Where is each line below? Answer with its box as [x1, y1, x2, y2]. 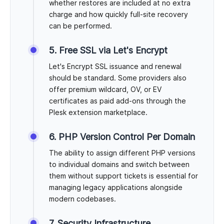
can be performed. [49, 21, 112, 30]
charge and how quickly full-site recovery [49, 10, 188, 19]
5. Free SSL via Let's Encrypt [49, 45, 167, 56]
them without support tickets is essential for [49, 171, 198, 180]
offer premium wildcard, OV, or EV [49, 85, 161, 94]
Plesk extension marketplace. [49, 108, 147, 117]
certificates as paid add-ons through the [49, 96, 186, 105]
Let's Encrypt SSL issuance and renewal [49, 62, 181, 71]
